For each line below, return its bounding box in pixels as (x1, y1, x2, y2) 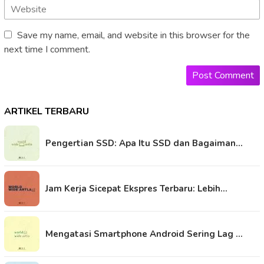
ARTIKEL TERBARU (4, 105, 89, 118)
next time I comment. (4, 43, 90, 57)
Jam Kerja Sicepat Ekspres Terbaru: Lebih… (45, 183, 227, 195)
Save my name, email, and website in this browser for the (17, 29, 250, 42)
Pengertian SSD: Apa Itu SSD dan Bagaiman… (45, 137, 243, 150)
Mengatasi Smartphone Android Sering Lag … (45, 228, 243, 240)
